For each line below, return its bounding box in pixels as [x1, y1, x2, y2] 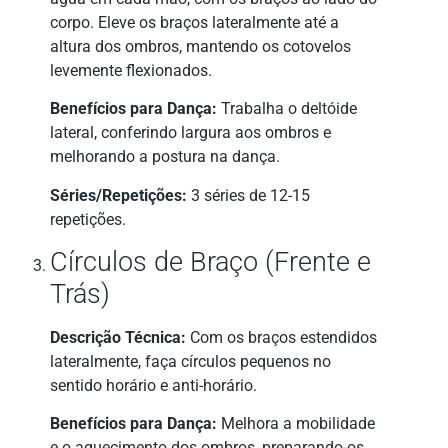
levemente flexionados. [50, 60, 212, 80]
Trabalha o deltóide [217, 99, 357, 119]
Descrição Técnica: [50, 328, 186, 347]
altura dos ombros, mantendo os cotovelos [50, 36, 351, 56]
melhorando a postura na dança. [50, 147, 280, 167]
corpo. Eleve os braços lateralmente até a [50, 12, 339, 32]
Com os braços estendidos [186, 328, 377, 347]
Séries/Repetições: [50, 185, 187, 205]
